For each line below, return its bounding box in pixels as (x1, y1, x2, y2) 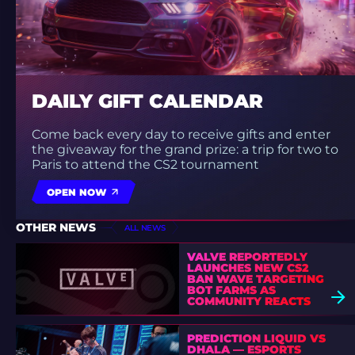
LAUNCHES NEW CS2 (186, 261, 309, 276)
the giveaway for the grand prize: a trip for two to (32, 142, 338, 158)
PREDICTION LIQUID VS (186, 331, 326, 346)
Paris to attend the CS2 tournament (32, 157, 259, 173)
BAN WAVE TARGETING (186, 272, 324, 287)
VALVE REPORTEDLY (186, 250, 307, 265)
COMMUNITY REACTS (186, 294, 311, 309)
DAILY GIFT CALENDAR (32, 90, 263, 113)
